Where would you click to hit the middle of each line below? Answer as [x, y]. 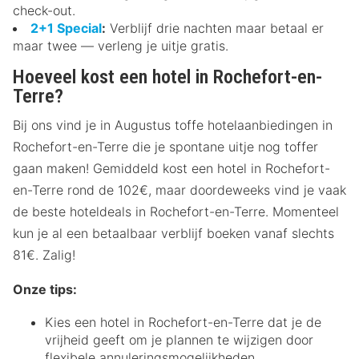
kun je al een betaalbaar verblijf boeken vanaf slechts [173, 233]
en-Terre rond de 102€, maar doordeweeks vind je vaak [179, 190]
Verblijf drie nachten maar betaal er [215, 28]
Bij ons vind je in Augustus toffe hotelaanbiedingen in [173, 125]
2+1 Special [66, 28]
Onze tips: [45, 289]
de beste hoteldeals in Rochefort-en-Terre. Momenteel [176, 211]
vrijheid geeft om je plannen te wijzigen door [179, 339]
